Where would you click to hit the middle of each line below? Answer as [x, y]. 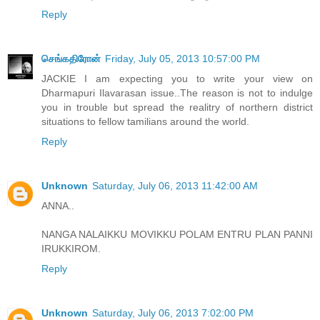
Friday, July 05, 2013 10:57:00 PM [182, 59]
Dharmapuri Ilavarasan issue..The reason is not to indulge [177, 93]
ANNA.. [58, 206]
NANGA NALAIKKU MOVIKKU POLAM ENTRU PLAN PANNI [177, 235]
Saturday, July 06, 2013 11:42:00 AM [175, 186]
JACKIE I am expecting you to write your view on [177, 79]
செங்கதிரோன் [71, 59]
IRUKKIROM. [71, 249]
